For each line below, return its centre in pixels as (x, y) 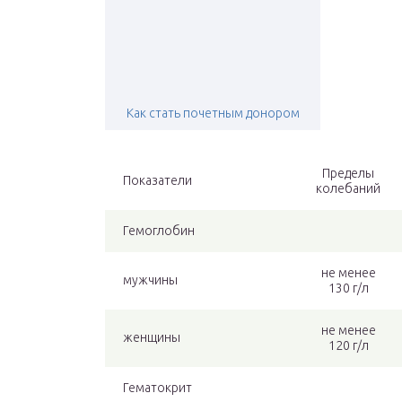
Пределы (348, 174)
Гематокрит (157, 388)
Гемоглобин (159, 231)
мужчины (150, 280)
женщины (152, 338)
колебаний (348, 189)
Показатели (157, 181)
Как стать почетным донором (213, 114)
